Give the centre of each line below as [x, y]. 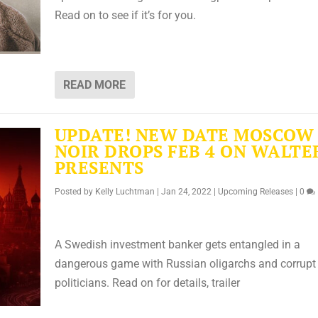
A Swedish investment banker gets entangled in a [177, 244]
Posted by [75, 192]
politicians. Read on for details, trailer [147, 283]
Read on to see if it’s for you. [125, 15]
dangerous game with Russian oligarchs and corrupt [185, 263]
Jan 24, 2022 [186, 192]
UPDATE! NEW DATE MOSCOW [184, 135]
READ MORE [94, 85]
